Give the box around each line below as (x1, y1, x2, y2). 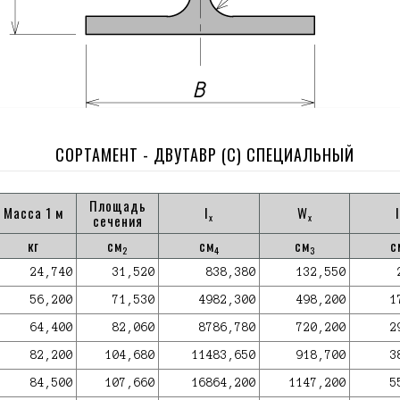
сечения (92, 211, 143, 230)
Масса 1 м (3, 203, 63, 222)
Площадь (88, 196, 146, 215)
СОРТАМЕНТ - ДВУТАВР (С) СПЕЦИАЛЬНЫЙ (54, 143, 354, 166)
